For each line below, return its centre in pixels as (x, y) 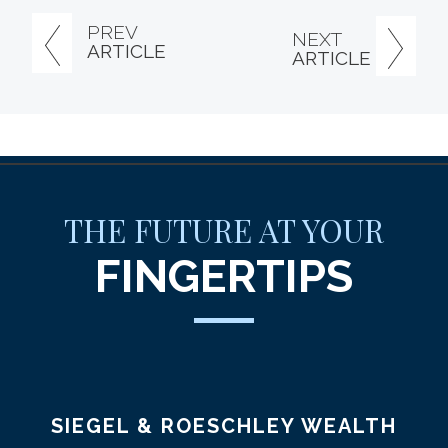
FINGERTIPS (224, 276)
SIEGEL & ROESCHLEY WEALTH (224, 425)
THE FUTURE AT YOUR (224, 229)
